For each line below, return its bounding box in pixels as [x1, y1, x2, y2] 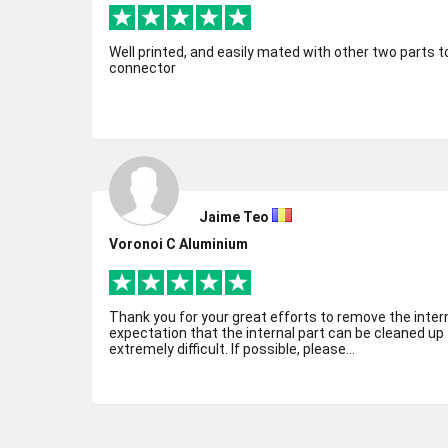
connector [109, 60, 176, 76]
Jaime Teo [199, 209, 269, 225]
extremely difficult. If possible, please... [109, 341, 355, 357]
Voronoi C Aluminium [109, 236, 248, 252]
